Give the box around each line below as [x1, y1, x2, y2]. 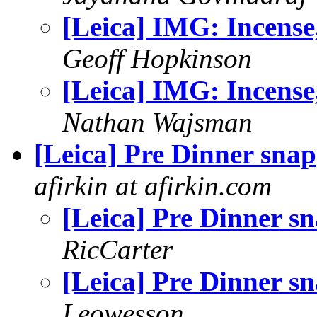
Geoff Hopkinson [62, 43, 252, 74]
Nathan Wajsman [62, 107, 253, 137]
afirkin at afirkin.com [34, 171, 272, 201]
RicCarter [62, 234, 173, 265]
